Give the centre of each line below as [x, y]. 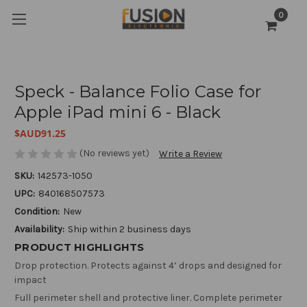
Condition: [37, 212]
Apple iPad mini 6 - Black [118, 112]
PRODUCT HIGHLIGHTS [79, 247]
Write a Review [191, 154]
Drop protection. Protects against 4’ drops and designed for [148, 266]
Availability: [39, 230]
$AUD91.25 [40, 133]
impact [30, 280]
